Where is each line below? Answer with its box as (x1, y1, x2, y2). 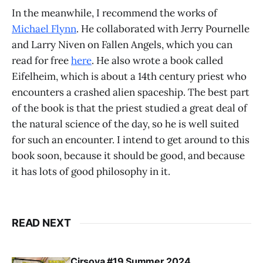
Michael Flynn (12, 22, 76, 36)
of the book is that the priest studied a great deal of (12, 102, 247, 115)
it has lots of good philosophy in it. (12, 165, 170, 178)
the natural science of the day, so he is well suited (12, 117, 239, 131)
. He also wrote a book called (92, 54, 223, 68)
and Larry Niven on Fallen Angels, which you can (12, 38, 232, 52)
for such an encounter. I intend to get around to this (12, 133, 249, 147)
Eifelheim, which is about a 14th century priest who (12, 70, 247, 83)
